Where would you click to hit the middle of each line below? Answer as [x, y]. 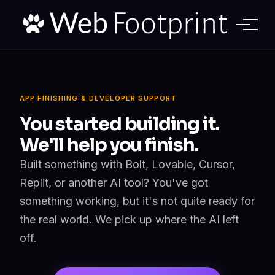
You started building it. [120, 124]
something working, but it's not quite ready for [137, 201]
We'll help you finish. [109, 145]
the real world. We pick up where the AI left [129, 219]
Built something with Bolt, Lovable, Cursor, [127, 164]
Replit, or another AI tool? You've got [114, 183]
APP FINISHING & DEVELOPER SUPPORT [98, 98]
